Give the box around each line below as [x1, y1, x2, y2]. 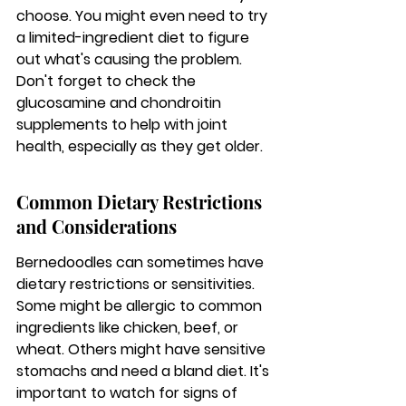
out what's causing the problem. [16, 49, 246, 70]
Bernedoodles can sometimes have [16, 252, 267, 273]
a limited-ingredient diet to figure [16, 27, 253, 48]
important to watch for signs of [16, 382, 241, 403]
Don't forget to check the [16, 71, 199, 92]
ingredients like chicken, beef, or [16, 317, 242, 338]
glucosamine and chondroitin [16, 92, 225, 113]
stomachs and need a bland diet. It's [16, 361, 273, 382]
